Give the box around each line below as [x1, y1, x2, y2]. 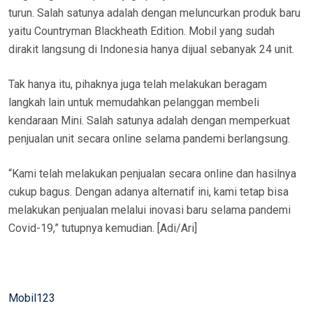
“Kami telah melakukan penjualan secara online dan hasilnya [8, 167, 296, 181]
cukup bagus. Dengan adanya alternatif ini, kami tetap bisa [8, 185, 289, 199]
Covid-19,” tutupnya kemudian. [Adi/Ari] [8, 221, 197, 235]
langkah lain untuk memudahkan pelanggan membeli [8, 96, 259, 110]
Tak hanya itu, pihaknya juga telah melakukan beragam [8, 78, 267, 92]
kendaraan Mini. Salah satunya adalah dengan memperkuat [8, 114, 290, 128]
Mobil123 [8, 291, 55, 305]
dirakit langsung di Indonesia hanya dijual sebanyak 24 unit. [8, 43, 294, 57]
